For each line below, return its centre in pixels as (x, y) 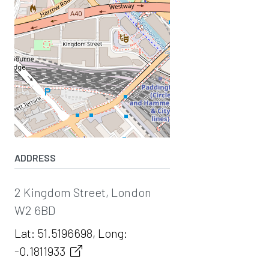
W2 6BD (35, 210)
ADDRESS (35, 157)
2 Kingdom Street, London (83, 192)
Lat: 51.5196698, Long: (71, 233)
